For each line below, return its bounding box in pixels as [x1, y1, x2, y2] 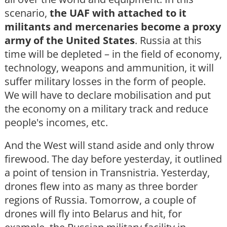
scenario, [5, 6, 50, 20]
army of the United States [5, 33, 135, 48]
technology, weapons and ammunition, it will [5, 61, 214, 75]
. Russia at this [135, 33, 202, 48]
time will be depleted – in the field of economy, [5, 47, 222, 61]
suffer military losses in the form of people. [5, 74, 206, 89]
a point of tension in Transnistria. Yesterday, [5, 166, 210, 180]
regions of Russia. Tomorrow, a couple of [5, 193, 196, 207]
